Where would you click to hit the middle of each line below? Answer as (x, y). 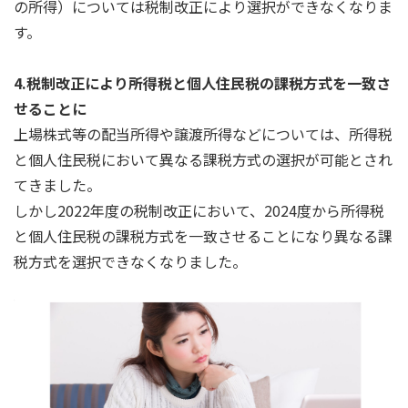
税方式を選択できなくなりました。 (130, 261)
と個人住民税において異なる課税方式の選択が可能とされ (203, 159)
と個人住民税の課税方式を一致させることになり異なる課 (203, 235)
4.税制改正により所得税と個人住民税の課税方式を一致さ (202, 82)
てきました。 (57, 184)
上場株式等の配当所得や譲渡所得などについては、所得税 (203, 133)
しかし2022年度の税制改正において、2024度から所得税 (199, 210)
